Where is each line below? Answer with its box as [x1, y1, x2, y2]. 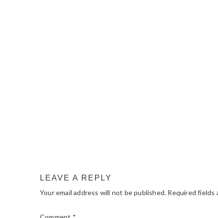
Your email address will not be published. [40, 188, 166, 197]
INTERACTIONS [39, 35, 160, 51]
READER [39, 18, 107, 34]
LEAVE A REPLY [40, 174, 112, 182]
